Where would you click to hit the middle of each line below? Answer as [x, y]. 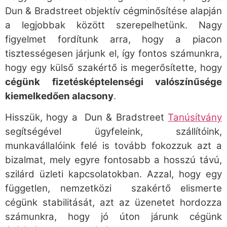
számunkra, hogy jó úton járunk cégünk [113, 217]
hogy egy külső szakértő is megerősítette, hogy [113, 68]
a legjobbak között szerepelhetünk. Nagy [113, 25]
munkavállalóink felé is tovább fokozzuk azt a [113, 146]
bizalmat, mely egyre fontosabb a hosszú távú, [113, 160]
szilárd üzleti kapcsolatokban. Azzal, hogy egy [113, 174]
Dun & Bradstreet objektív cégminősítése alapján [113, 11]
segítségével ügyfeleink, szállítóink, [113, 132]
